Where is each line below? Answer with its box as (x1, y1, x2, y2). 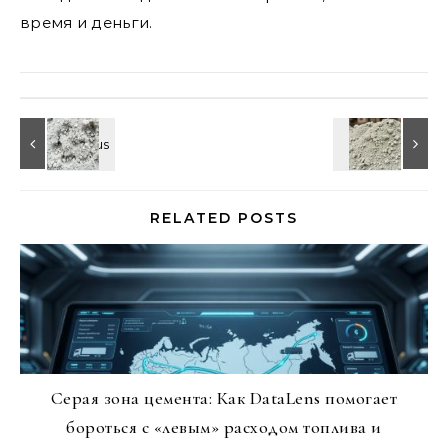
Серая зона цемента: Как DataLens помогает (50, 387, 398, 409)
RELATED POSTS (150, 209, 298, 227)
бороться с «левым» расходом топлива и (66, 416, 382, 438)
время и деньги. (20, 13, 153, 32)
